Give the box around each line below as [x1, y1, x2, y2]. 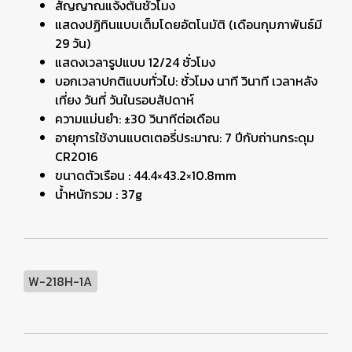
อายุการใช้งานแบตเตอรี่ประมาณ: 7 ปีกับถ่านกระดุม [55, 128, 314, 147]
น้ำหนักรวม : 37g [55, 185, 142, 203]
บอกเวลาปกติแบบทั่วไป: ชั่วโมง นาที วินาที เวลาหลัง [55, 71, 317, 90]
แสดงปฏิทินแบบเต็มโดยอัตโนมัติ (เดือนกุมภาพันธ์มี [55, 15, 322, 34]
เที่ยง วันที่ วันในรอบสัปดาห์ [55, 90, 194, 109]
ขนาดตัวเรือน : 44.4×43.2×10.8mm [55, 166, 236, 185]
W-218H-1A [28, 272, 93, 291]
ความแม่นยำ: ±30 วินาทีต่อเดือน [55, 109, 220, 128]
